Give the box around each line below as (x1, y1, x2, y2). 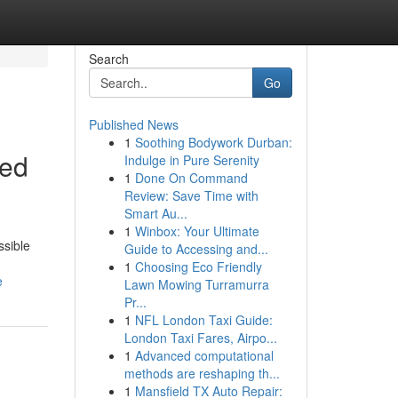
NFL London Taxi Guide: (134, 311, 273, 329)
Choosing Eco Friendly (134, 258, 262, 275)
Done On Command (134, 169, 248, 187)
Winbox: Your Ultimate (134, 222, 259, 240)
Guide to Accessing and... (123, 240, 268, 258)
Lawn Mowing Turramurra (123, 275, 269, 293)
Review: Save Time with (123, 187, 259, 204)
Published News (88, 115, 179, 133)
